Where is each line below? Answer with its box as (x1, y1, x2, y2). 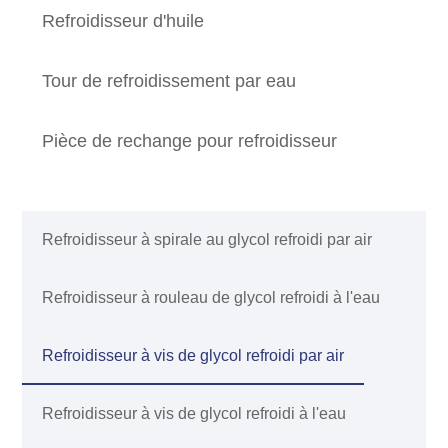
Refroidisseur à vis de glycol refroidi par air (42, 347, 345, 365)
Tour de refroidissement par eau (42, 71, 297, 92)
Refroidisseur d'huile (42, 11, 205, 32)
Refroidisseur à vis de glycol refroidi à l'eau (42, 405, 347, 423)
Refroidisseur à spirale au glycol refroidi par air (42, 231, 373, 249)
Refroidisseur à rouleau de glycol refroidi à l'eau (42, 289, 381, 307)
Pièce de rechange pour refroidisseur (42, 131, 338, 152)
